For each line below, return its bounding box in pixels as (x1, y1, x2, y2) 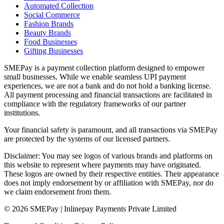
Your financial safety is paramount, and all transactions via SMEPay (4, 125, 217, 134)
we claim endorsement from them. (4, 187, 111, 196)
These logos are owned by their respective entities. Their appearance (4, 169, 219, 178)
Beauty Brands (24, 28, 71, 37)
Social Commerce (24, 10, 80, 19)
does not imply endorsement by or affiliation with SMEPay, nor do (4, 178, 213, 187)
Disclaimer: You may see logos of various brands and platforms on (4, 151, 212, 160)
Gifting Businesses (24, 46, 83, 55)
